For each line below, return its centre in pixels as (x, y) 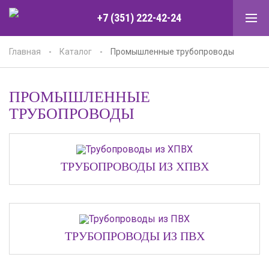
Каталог (76, 52)
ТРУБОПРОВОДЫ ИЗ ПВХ (134, 236)
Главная (25, 52)
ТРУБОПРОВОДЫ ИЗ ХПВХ (134, 167)
